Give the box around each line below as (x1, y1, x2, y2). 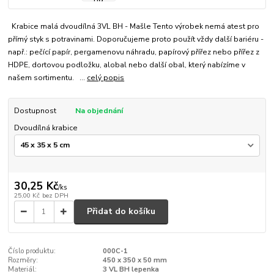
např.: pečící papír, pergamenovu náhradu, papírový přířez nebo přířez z (8, 46, 260, 57)
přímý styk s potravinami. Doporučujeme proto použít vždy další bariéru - (8, 34, 264, 44)
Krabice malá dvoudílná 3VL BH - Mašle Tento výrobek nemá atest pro (8, 21, 260, 31)
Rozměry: (8, 255, 39, 265)
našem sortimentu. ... (8, 72, 87, 83)
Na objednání (75, 105, 123, 116)
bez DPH (42, 191, 68, 201)
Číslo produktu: (8, 246, 56, 256)
